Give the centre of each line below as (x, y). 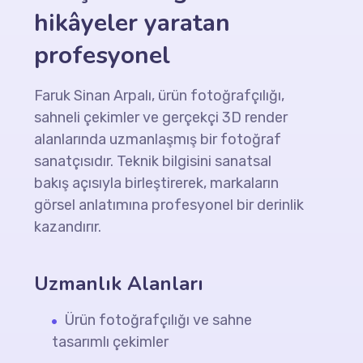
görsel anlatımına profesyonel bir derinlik (169, 205)
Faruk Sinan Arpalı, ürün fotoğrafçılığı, (160, 96)
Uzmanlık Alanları (119, 284)
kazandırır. (68, 227)
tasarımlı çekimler (111, 342)
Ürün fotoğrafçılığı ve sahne (159, 320)
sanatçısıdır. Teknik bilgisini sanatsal (153, 161)
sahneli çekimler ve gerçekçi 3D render (161, 117)
